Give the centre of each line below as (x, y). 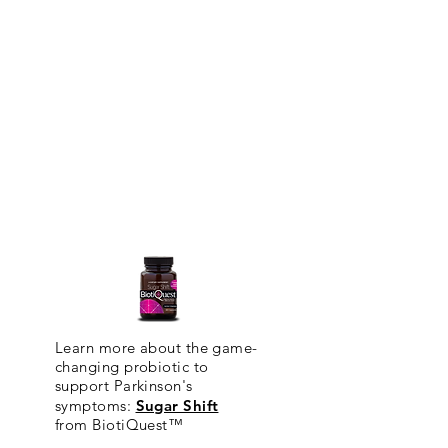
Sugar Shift (177, 405)
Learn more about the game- (156, 347)
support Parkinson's (124, 385)
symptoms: (95, 405)
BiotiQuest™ (140, 424)
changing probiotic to (132, 366)
